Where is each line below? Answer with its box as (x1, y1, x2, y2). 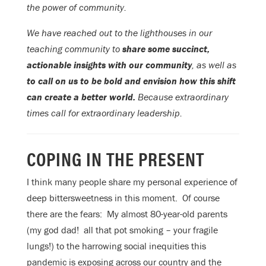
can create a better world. (27, 90, 138, 103)
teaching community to (27, 42, 122, 55)
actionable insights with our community (27, 58, 192, 71)
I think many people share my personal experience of (27, 175, 237, 188)
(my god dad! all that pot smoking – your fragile (27, 223, 218, 236)
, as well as (192, 58, 236, 71)
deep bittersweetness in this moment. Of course (27, 191, 220, 204)
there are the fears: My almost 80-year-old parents (27, 207, 227, 220)
